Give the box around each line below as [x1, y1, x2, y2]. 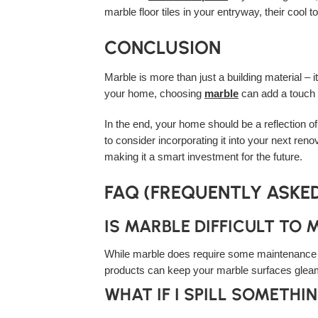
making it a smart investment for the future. [104, 151, 302, 163]
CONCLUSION [104, 36, 221, 59]
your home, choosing [104, 88, 204, 100]
